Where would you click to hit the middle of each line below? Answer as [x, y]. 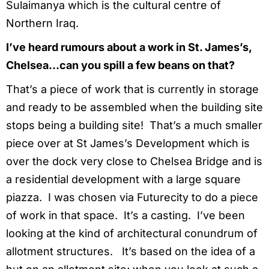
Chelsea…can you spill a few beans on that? [120, 65]
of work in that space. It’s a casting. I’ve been [125, 216]
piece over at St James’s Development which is [128, 144]
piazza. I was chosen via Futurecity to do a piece [132, 198]
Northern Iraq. [42, 23]
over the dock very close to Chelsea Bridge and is [134, 162]
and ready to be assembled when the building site [134, 107]
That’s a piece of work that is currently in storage [132, 89]
